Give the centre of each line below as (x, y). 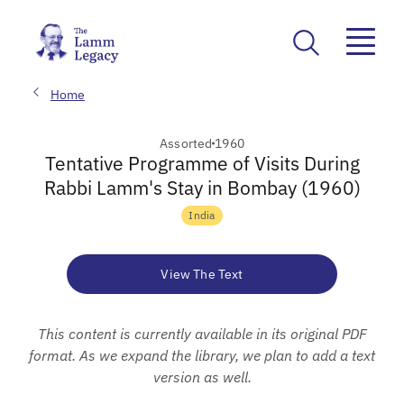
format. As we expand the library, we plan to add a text (202, 355)
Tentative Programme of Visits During (202, 163)
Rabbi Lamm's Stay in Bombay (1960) (202, 187)
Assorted (186, 143)
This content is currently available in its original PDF (202, 333)
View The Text (202, 274)
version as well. (202, 376)
